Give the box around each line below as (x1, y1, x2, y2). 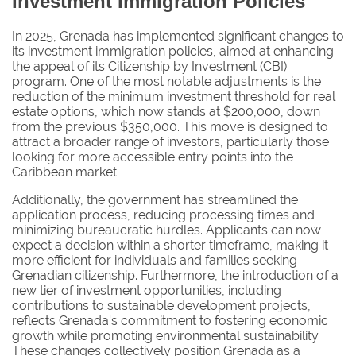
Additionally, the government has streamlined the (12, 192, 298, 207)
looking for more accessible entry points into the (12, 149, 293, 164)
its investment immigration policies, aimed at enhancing (12, 43, 334, 59)
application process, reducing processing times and (12, 207, 315, 222)
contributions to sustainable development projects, (12, 297, 311, 313)
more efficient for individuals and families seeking (12, 252, 297, 268)
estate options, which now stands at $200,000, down (12, 103, 320, 119)
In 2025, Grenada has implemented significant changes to (12, 28, 344, 44)
